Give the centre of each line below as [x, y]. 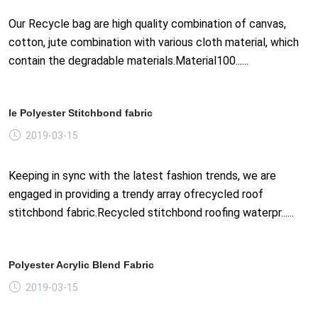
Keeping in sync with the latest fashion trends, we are [142, 175]
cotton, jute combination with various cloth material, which [154, 42]
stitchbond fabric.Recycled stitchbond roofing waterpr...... [151, 212]
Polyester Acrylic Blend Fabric [81, 264]
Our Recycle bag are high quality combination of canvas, [147, 23]
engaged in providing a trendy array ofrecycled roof [136, 194]
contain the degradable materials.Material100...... [128, 60]
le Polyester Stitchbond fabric [81, 113]
